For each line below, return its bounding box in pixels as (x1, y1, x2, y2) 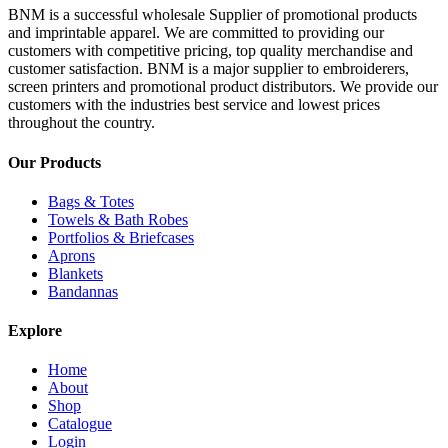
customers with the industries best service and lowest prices (8, 96, 380, 114)
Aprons (48, 246, 95, 264)
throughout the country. (8, 114, 155, 132)
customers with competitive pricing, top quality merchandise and (8, 42, 413, 60)
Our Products (8, 153, 101, 171)
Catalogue (48, 415, 112, 433)
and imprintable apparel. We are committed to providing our (8, 24, 384, 42)
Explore (8, 322, 62, 340)
